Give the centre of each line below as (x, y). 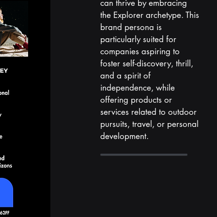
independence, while (137, 88)
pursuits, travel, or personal (149, 124)
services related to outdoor (148, 112)
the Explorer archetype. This (149, 15)
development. (124, 136)
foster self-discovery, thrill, (147, 63)
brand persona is (131, 27)
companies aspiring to (140, 51)
